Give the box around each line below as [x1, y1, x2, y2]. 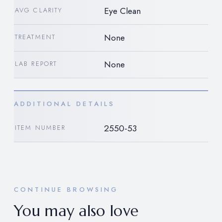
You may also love [14, 201, 139, 221]
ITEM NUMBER [15, 123, 66, 133]
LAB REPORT [15, 59, 57, 69]
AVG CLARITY [15, 5, 63, 15]
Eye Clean [104, 4, 141, 18]
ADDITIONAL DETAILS [14, 99, 115, 109]
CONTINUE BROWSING [14, 185, 119, 195]
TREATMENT [15, 32, 55, 42]
